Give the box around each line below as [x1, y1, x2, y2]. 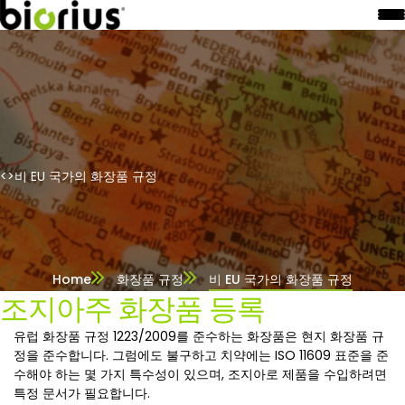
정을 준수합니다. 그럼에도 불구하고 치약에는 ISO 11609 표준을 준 [14, 345, 389, 364]
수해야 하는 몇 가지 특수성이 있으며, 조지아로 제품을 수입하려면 [14, 364, 387, 383]
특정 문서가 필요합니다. [14, 383, 150, 402]
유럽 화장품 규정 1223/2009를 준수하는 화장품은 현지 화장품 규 [14, 326, 384, 345]
